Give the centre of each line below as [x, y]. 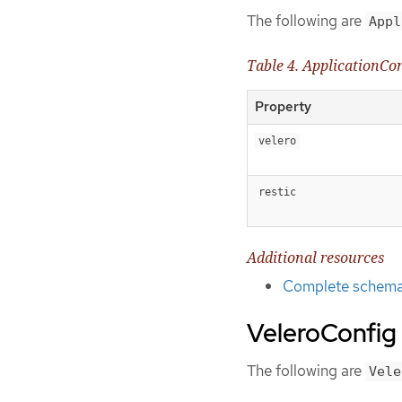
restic [277, 192]
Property [283, 107]
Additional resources [315, 258]
